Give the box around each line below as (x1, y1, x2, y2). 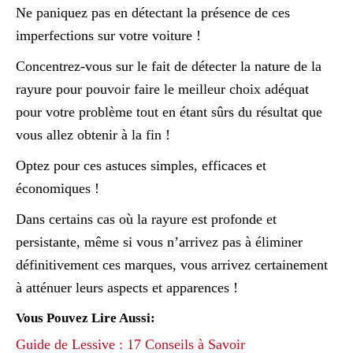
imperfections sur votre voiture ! (16, 27, 201, 43)
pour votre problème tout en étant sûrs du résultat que (16, 103, 322, 120)
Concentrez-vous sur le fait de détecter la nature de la (16, 58, 321, 74)
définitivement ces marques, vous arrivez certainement (16, 256, 328, 273)
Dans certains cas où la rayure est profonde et (16, 210, 277, 227)
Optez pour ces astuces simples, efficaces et (16, 157, 266, 173)
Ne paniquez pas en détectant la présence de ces (16, 4, 290, 20)
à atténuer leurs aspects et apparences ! (16, 279, 238, 295)
